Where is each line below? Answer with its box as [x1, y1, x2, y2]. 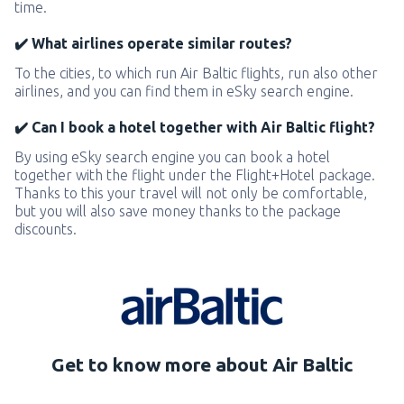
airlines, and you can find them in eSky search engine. [14, 83, 353, 99]
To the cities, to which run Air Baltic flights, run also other [14, 65, 378, 81]
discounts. [14, 221, 77, 237]
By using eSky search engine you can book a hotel [14, 149, 330, 165]
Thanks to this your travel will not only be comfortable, [14, 185, 367, 201]
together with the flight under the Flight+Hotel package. [14, 167, 375, 183]
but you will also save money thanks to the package [14, 203, 341, 219]
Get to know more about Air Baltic [50, 353, 353, 375]
